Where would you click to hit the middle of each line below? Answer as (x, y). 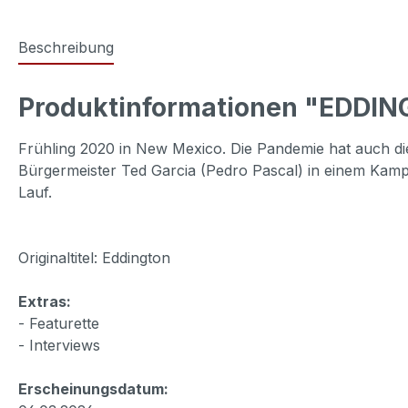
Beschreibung (66, 47)
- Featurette (59, 323)
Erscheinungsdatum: (93, 388)
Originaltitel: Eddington (94, 257)
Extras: (45, 301)
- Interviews (59, 345)
